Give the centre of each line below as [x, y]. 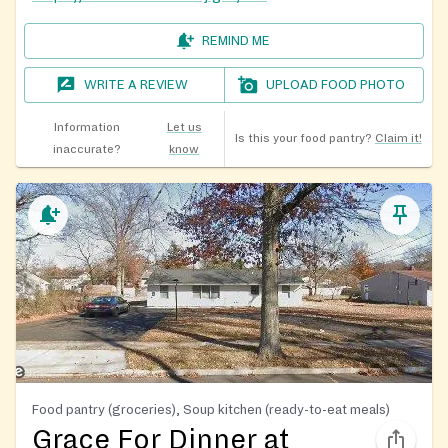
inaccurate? [86, 150]
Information [86, 128]
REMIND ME [236, 41]
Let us [184, 128]
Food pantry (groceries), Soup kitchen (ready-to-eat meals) [211, 410]
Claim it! [398, 139]
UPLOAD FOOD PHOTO [336, 85]
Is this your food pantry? [303, 139]
